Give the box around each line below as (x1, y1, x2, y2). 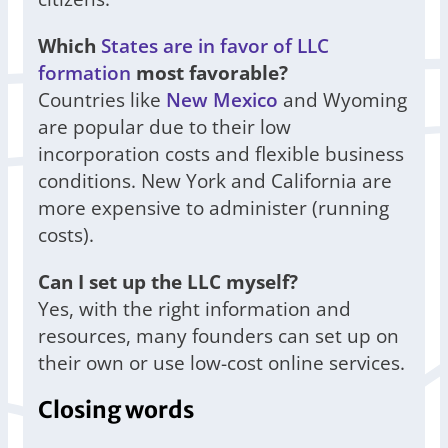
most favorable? (131, 59, 288, 87)
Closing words (38, 396, 194, 425)
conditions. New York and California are (38, 167, 392, 195)
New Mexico (166, 86, 278, 114)
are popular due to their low (38, 113, 291, 141)
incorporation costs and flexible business (38, 140, 404, 168)
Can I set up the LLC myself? (38, 268, 298, 296)
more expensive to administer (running (38, 194, 389, 222)
